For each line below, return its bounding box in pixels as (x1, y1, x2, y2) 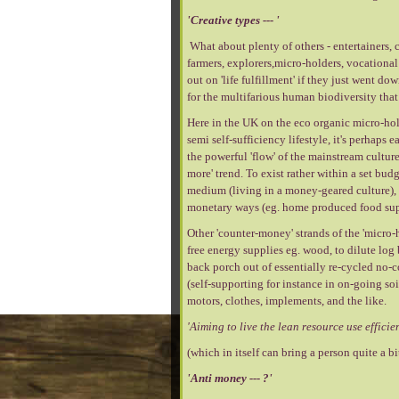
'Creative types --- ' (187, 13, 280, 27)
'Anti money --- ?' (187, 371, 273, 385)
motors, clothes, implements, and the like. (187, 294, 387, 307)
